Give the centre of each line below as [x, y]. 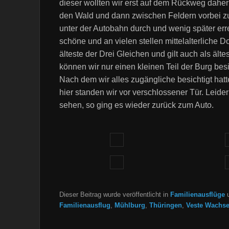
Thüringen [166, 205]
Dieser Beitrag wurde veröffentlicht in [115, 195]
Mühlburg [130, 205]
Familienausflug [85, 205]
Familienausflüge [198, 195]
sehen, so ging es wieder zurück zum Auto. [136, 105]
